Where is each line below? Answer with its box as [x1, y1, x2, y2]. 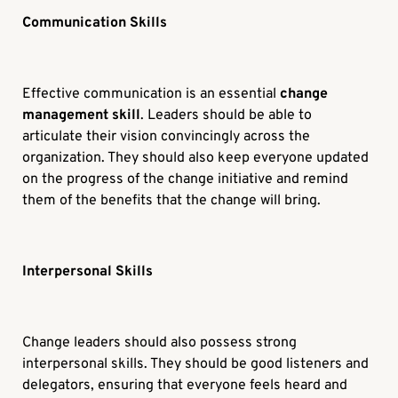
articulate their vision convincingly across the [22, 128, 311, 147]
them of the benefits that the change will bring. [22, 192, 322, 211]
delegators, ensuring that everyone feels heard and [22, 377, 348, 395]
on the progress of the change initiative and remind [22, 171, 349, 189]
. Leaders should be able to [140, 107, 313, 125]
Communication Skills [22, 14, 168, 33]
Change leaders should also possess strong [22, 334, 298, 353]
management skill [22, 107, 141, 125]
